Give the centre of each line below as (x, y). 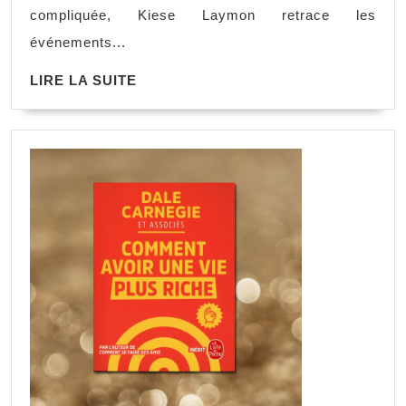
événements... (78, 43)
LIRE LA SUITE (83, 81)
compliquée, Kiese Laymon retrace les (203, 15)
